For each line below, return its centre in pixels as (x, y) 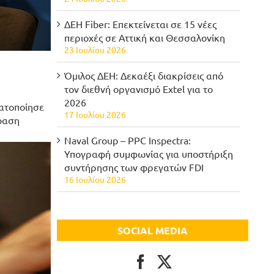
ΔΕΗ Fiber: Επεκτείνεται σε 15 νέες (141, 24)
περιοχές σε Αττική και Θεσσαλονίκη (145, 38)
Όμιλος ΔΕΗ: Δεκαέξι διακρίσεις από (144, 76)
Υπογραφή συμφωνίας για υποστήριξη (149, 154)
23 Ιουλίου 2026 (95, 50)
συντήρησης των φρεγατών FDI (137, 167)
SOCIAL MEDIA (153, 231)
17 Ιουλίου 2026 (95, 115)
